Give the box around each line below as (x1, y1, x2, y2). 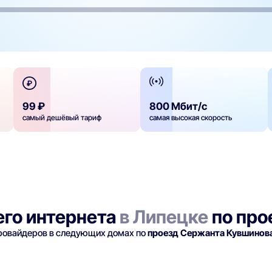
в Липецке (120, 206, 209, 228)
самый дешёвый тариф (22, 113, 102, 123)
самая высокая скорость (149, 113, 233, 123)
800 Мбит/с (149, 100, 208, 113)
